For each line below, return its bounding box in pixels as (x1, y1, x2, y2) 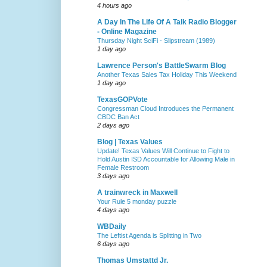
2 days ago (97, 122, 129, 129)
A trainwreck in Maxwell (97, 188, 178, 197)
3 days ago (97, 172, 129, 180)
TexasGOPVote (97, 95, 148, 104)
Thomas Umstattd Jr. (97, 256, 168, 265)
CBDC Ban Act (97, 113, 139, 121)
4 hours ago (97, 2, 132, 10)
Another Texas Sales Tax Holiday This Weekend (97, 71, 237, 79)
